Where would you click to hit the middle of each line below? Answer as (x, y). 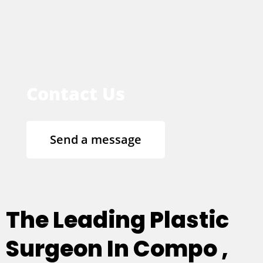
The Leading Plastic (117, 220)
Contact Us (76, 93)
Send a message (96, 139)
